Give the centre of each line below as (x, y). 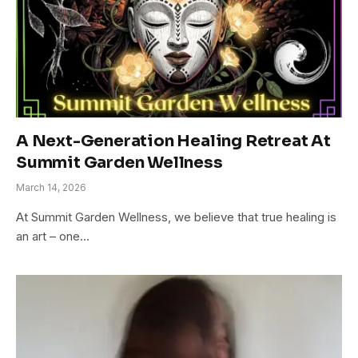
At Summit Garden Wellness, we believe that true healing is (176, 217)
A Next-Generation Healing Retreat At (173, 141)
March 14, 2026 (51, 187)
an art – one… (53, 236)
